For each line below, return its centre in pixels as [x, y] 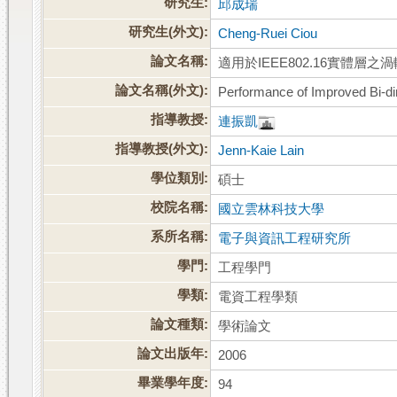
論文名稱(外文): [162, 91]
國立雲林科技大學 [272, 210]
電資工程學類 [258, 297]
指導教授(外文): [162, 149]
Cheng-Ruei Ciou [268, 34]
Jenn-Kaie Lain [261, 151]
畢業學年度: [173, 383]
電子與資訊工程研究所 [285, 239]
